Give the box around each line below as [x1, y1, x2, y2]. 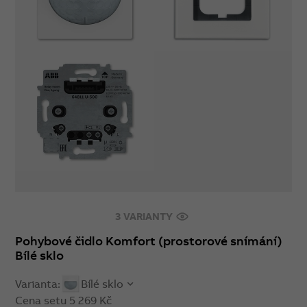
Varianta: [15, 276, 61, 291]
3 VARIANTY [114, 210, 175, 223]
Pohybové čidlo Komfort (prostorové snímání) [15, 233, 283, 249]
